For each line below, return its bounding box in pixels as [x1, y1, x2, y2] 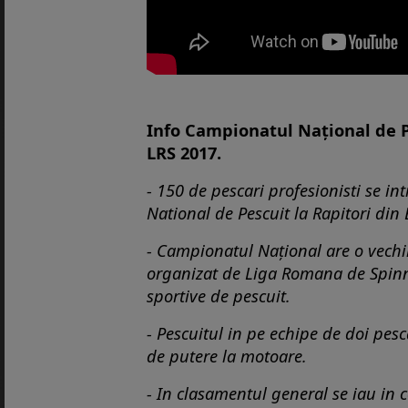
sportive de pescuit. [147, 283, 291, 307]
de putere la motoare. [147, 343, 307, 367]
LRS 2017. [147, 140, 221, 164]
